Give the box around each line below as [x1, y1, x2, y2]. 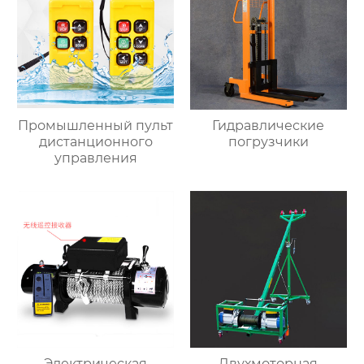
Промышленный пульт [18, 118, 174, 134]
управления [54, 150, 137, 167]
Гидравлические [212, 118, 325, 134]
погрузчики [227, 134, 309, 150]
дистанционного [38, 134, 153, 150]
